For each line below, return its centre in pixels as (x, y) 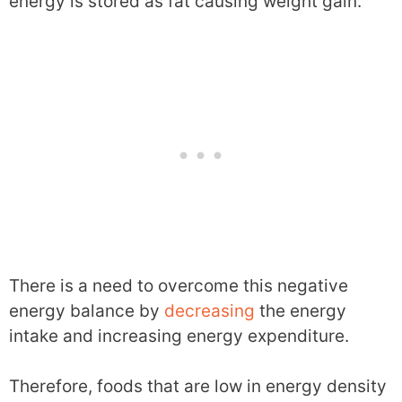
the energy (301, 310)
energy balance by (87, 310)
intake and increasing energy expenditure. (179, 336)
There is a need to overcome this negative (179, 285)
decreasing (210, 310)
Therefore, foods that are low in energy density (198, 386)
